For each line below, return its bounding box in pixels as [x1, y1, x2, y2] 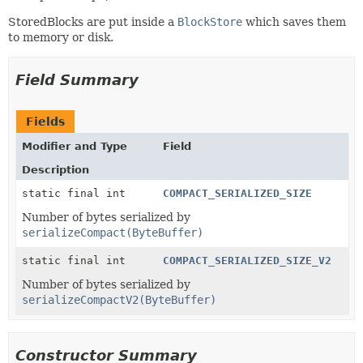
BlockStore [177, 15, 242, 28]
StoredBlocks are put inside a [8, 15, 177, 28]
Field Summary [15, 71, 139, 88]
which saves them [242, 15, 346, 28]
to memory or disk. [8, 31, 113, 44]
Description [22, 164, 89, 176]
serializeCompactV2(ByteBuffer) [22, 293, 216, 306]
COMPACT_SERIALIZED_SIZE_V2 [163, 254, 332, 267]
